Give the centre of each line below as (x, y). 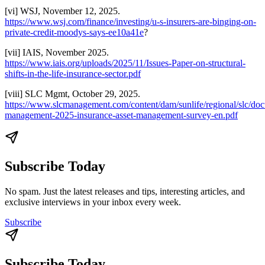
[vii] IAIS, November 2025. (57, 52)
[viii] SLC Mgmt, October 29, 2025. (72, 93)
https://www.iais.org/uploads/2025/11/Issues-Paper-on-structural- (125, 63)
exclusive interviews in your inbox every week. (93, 202)
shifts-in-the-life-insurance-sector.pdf (73, 73)
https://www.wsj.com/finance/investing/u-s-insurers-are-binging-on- (130, 21)
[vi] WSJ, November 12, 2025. (62, 11)
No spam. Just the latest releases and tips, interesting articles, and (125, 191)
